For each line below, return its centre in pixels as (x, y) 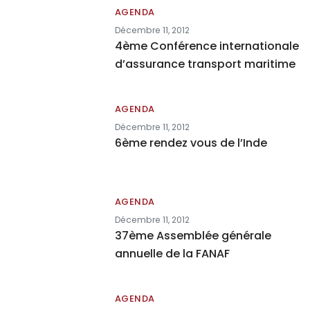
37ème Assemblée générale (193, 236)
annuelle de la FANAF (172, 254)
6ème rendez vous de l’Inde (191, 143)
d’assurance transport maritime (205, 64)
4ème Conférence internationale (207, 46)
